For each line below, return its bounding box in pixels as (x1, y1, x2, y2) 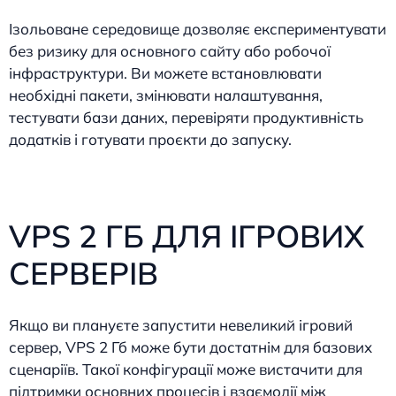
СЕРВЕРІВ (9, 253, 158, 293)
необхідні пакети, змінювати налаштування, (9, 86, 323, 105)
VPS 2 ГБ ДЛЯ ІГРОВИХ (9, 216, 364, 255)
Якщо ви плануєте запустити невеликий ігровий (9, 315, 353, 334)
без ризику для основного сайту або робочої (9, 42, 331, 61)
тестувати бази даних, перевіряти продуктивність (9, 108, 363, 127)
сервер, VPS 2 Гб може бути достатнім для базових (9, 337, 372, 356)
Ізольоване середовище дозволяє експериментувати (9, 19, 386, 39)
